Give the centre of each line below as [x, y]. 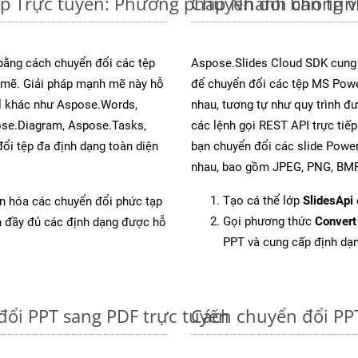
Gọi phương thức [269, 221]
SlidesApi [328, 200]
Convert [336, 221]
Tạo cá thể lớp [263, 200]
